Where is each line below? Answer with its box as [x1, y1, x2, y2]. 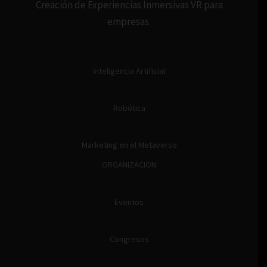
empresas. [107, 15, 151, 29]
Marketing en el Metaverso [81, 139, 177, 151]
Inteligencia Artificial [93, 66, 165, 77]
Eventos [114, 196, 144, 207]
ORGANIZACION [102, 159, 156, 170]
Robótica [113, 103, 145, 114]
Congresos [109, 233, 149, 244]
